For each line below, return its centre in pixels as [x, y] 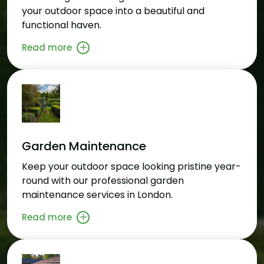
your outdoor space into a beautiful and [113, 11]
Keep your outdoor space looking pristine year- [131, 166]
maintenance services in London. [97, 194]
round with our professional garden [103, 180]
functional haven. [62, 25]
